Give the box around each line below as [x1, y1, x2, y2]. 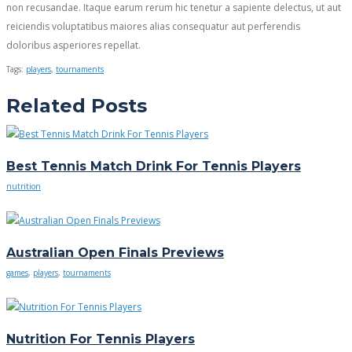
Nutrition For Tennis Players [6, 331, 195, 346]
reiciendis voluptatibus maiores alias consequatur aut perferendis [6, 19, 300, 33]
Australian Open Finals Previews [6, 245, 224, 261]
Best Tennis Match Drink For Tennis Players [6, 159, 301, 174]
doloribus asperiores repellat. [6, 38, 141, 52]
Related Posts [6, 93, 147, 117]
